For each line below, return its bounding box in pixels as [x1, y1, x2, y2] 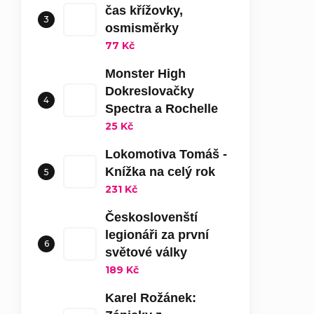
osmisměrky [105, 21, 179, 36]
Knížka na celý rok [105, 165, 215, 179]
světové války [105, 245, 187, 260]
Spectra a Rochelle [105, 102, 218, 116]
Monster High [105, 67, 186, 81]
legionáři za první [105, 228, 209, 243]
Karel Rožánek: [105, 291, 196, 306]
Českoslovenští [105, 210, 198, 225]
